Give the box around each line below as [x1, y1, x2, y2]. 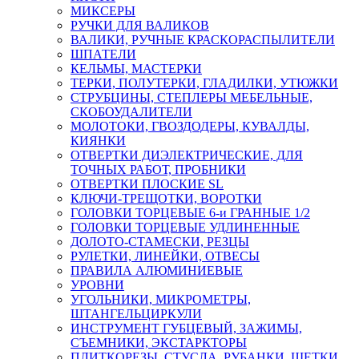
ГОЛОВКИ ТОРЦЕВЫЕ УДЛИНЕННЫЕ [71, 220, 300, 234]
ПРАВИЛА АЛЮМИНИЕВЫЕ [71, 263, 243, 277]
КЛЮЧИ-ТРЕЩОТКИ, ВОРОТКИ [71, 191, 262, 205]
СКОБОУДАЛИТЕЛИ [71, 104, 192, 119]
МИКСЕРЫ [71, 3, 135, 18]
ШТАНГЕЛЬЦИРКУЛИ [71, 306, 202, 321]
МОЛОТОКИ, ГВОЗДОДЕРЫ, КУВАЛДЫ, [71, 119, 309, 133]
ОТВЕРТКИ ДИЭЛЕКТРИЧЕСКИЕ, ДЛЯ [71, 147, 303, 162]
